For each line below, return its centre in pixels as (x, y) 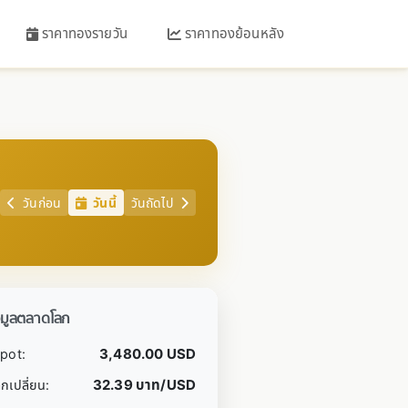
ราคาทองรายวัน (85, 33)
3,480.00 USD (148, 354)
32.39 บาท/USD (144, 385)
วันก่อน (40, 203)
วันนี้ (103, 203)
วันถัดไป (153, 203)
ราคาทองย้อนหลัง (235, 33)
